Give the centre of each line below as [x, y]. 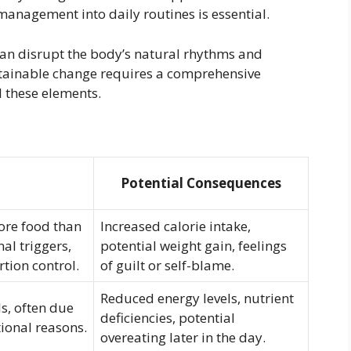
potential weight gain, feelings [194, 246]
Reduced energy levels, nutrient [197, 298]
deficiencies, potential [168, 318]
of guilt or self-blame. [167, 265]
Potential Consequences [201, 183]
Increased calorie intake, [175, 226]
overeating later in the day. [183, 337]
